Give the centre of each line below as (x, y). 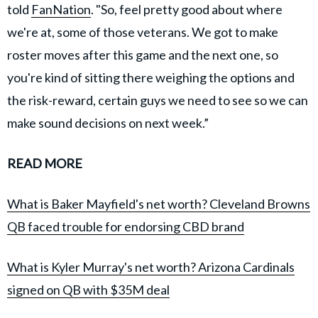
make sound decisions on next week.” (108, 122)
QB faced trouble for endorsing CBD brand (126, 226)
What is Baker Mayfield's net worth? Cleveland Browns (159, 203)
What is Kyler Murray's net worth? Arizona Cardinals (151, 267)
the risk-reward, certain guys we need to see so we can (158, 100)
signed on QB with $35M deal (88, 289)
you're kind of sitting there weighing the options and (151, 77)
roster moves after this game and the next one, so (143, 54)
